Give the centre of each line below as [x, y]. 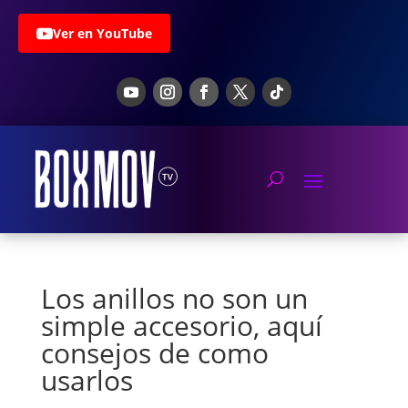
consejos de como [154, 353]
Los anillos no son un [174, 298]
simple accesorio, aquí [181, 326]
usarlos [87, 380]
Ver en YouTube [102, 33]
